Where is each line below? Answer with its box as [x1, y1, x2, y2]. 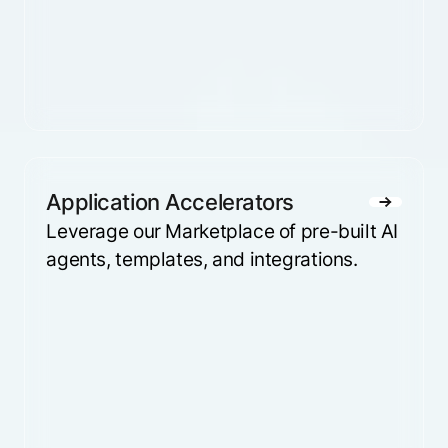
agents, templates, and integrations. [46, 246, 358, 271]
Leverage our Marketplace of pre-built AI [46, 218, 399, 243]
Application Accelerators [46, 188, 295, 215]
